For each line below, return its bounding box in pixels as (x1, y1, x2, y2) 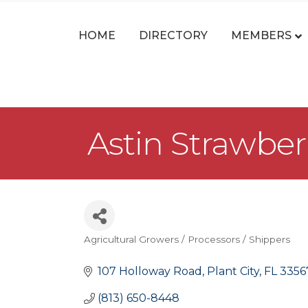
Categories (83, 241, 170, 261)
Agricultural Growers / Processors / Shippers (84, 234, 290, 245)
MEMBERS (231, 28, 291, 42)
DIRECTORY (139, 28, 208, 42)
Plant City (207, 265, 259, 278)
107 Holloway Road (98, 265, 202, 278)
